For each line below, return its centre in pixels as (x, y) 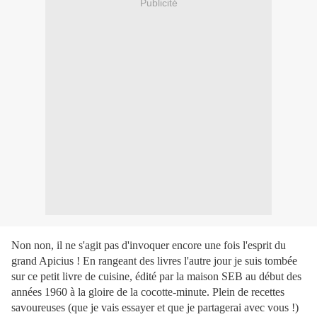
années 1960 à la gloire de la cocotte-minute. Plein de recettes (148, 292)
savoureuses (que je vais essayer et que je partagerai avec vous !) (155, 308)
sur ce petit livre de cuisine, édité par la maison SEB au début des (156, 277)
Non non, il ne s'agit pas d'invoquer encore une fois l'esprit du (149, 246)
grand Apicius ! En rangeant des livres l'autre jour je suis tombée (154, 261)
